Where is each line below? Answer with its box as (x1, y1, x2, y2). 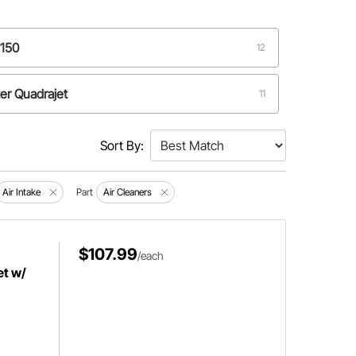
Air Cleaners (103, 186, 153, 198)
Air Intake (2, 186, 41, 198)
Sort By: (99, 137, 144, 153)
